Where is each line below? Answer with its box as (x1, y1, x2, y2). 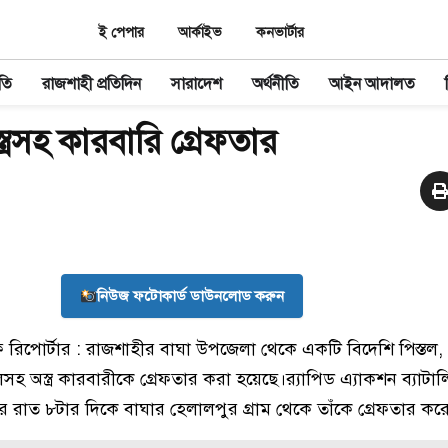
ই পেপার (99, 24, 144, 41)
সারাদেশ (170, 74, 222, 95)
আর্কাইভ (178, 24, 222, 41)
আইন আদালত (328, 74, 415, 95)
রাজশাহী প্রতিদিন (41, 74, 141, 95)
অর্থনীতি (251, 74, 299, 95)
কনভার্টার (256, 24, 304, 41)
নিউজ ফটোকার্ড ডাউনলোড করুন (97, 287, 285, 306)
